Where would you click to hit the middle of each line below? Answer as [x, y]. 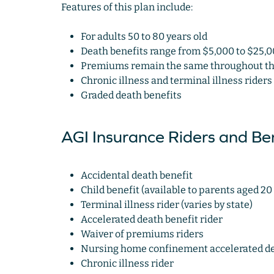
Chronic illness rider [127, 264]
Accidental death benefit [136, 176]
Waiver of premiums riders [142, 234]
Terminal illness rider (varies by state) [166, 205]
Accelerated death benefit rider [151, 220]
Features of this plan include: [127, 7]
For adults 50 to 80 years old [144, 37]
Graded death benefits [131, 95]
